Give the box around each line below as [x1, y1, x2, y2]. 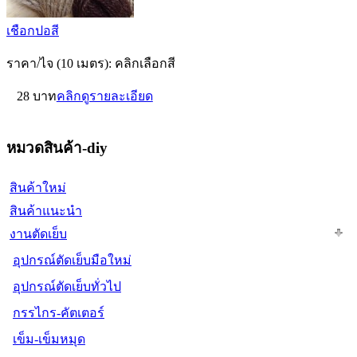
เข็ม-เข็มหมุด [13, 331, 85, 346]
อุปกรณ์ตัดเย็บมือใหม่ [13, 253, 131, 267]
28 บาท [16, 89, 57, 104]
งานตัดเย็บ [10, 226, 67, 241]
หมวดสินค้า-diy [6, 139, 108, 157]
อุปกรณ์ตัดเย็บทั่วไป [13, 279, 121, 293]
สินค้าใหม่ [10, 180, 66, 194]
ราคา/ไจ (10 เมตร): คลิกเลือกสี [6, 57, 175, 71]
